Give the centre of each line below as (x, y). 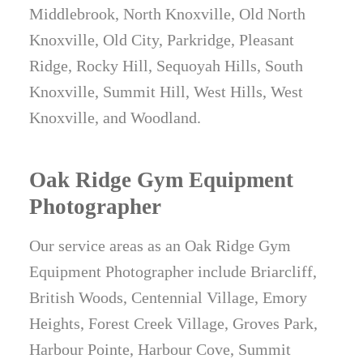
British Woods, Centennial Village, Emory (169, 298)
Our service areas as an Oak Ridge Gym (160, 246)
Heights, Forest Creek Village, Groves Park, (174, 324)
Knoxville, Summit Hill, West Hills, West (167, 92)
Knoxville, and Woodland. (115, 118)
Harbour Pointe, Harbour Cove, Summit (160, 350)
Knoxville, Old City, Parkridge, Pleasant (162, 40)
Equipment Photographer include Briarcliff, (173, 272)
